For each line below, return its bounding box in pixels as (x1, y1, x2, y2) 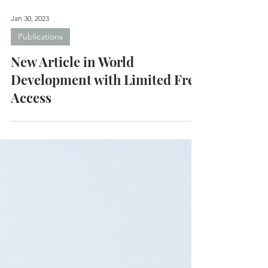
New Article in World (11, 74, 134, 92)
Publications (18, 53, 63, 63)
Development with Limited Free (11, 92, 201, 110)
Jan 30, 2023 (11, 35, 49, 44)
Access (11, 110, 51, 128)
